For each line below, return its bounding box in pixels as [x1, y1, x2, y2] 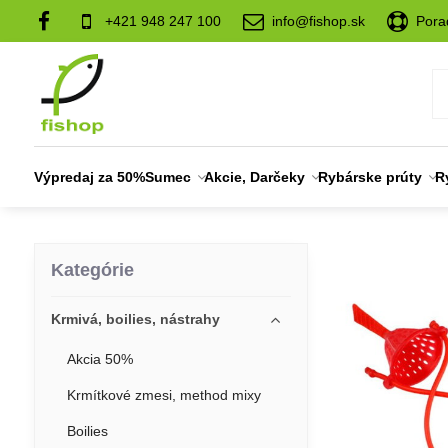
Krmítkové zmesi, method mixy [66, 387, 261, 403]
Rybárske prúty [318, 169, 423, 185]
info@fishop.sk [272, 12, 366, 29]
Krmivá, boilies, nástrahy [50, 311, 220, 327]
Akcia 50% [66, 351, 133, 367]
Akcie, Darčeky [204, 169, 306, 185]
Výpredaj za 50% [34, 169, 146, 185]
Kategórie [50, 260, 134, 280]
